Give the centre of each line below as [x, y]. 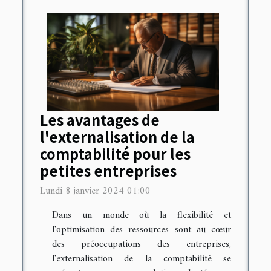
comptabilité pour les [115, 154]
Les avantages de [100, 120]
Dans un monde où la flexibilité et [142, 216]
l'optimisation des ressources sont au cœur [142, 230]
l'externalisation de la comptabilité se [142, 259]
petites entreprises [108, 171]
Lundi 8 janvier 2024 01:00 [95, 191]
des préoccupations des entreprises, [142, 245]
